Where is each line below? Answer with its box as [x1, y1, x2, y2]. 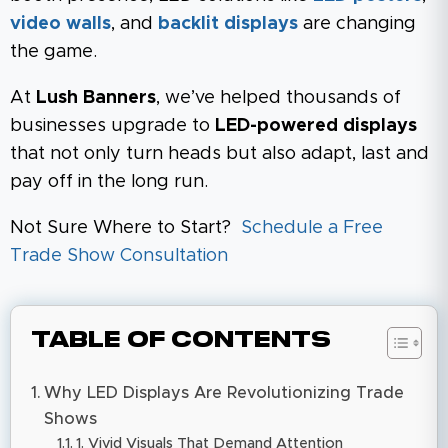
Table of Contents [31, 330, 331, 351]
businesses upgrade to [10, 116, 215, 135]
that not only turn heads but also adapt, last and [10, 144, 429, 163]
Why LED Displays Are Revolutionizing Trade [44, 384, 405, 401]
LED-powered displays [215, 116, 417, 135]
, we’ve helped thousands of [156, 88, 401, 107]
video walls [10, 14, 111, 33]
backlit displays [158, 14, 298, 33]
